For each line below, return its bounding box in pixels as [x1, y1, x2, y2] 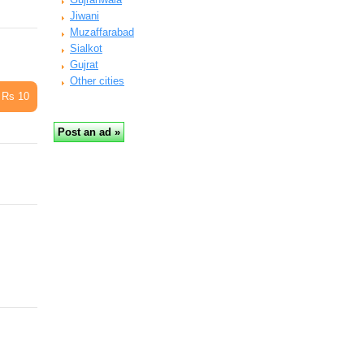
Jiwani [70, 10, 99, 22]
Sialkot [70, 42, 102, 54]
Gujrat [70, 58, 98, 71]
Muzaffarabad [70, 26, 134, 38]
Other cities [70, 75, 124, 87]
